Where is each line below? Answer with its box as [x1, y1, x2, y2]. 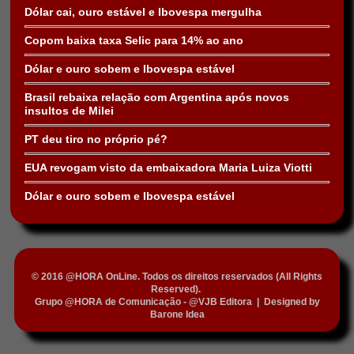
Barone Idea [149, 309, 205, 320]
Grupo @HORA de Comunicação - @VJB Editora [34, 296, 252, 307]
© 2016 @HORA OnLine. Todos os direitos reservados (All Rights [32, 271, 322, 282]
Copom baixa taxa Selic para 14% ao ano [24, 34, 243, 47]
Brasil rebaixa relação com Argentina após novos [24, 91, 289, 104]
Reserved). [151, 284, 203, 295]
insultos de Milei [24, 104, 114, 118]
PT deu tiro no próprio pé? [24, 133, 168, 146]
